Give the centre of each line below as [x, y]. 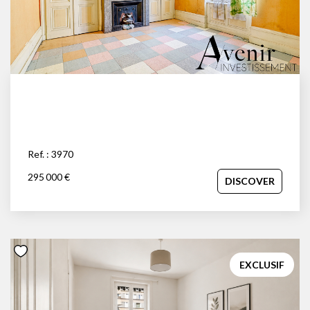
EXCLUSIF [262, 264]
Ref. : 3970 [51, 154]
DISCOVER [250, 181]
